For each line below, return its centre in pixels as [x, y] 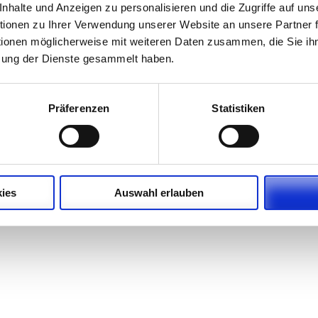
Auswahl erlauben [159, 192]
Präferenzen [79, 108]
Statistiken [238, 108]
